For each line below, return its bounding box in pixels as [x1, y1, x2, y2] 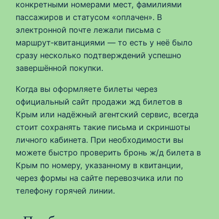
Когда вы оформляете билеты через [16, 84, 157, 94]
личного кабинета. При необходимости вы [16, 134, 183, 145]
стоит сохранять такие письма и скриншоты [16, 122, 190, 132]
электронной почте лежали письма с [16, 25, 161, 35]
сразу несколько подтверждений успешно [16, 50, 181, 61]
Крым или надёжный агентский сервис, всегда [16, 109, 198, 119]
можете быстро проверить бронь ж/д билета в [16, 147, 201, 157]
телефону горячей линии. [16, 185, 115, 196]
